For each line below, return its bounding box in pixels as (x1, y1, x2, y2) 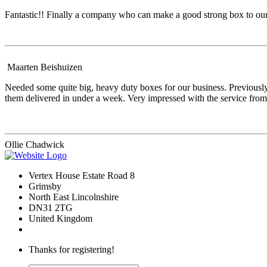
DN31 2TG (29, 203, 73, 213)
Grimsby (29, 181, 64, 192)
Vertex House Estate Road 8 (29, 170, 137, 181)
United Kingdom (29, 213, 92, 224)
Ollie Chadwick (5, 139, 64, 150)
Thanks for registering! (29, 244, 114, 255)
